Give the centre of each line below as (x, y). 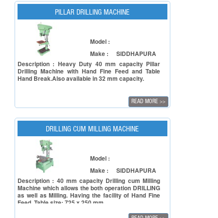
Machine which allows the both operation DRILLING (89, 188)
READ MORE (145, 102)
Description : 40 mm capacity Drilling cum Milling (89, 181)
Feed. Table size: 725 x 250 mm (61, 202)
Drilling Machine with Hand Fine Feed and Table (89, 71)
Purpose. (30, 5)
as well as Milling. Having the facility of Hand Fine (89, 195)
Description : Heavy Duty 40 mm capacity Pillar (89, 64)
